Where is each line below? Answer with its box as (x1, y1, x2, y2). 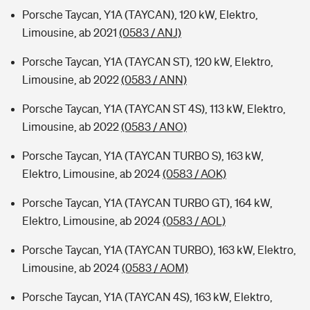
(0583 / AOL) (163, 215, 226, 227)
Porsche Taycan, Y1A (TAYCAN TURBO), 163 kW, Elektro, (22, 244, 296, 256)
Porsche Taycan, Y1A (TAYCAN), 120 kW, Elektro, (22, 8, 258, 21)
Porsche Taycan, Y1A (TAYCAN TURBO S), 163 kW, (22, 149, 264, 162)
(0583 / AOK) (163, 167, 226, 180)
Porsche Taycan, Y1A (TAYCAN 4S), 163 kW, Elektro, (22, 291, 273, 303)
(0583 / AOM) (122, 262, 188, 274)
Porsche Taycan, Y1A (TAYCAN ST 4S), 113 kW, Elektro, (22, 102, 286, 115)
